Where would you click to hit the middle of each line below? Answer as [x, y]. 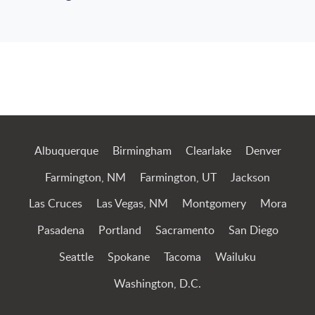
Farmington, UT [178, 178]
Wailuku [236, 257]
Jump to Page [114, 83]
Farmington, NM [85, 178]
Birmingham [142, 151]
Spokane [129, 257]
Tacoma [182, 257]
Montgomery [214, 204]
